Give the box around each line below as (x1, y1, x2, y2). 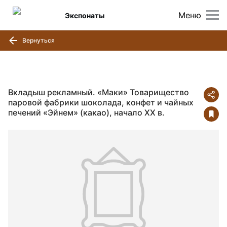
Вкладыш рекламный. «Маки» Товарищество (8, 87, 189, 97)
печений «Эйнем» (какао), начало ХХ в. (8, 107, 165, 118)
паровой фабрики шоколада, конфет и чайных (8, 97, 194, 107)
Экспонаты (65, 11, 105, 20)
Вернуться (21, 36, 55, 44)
